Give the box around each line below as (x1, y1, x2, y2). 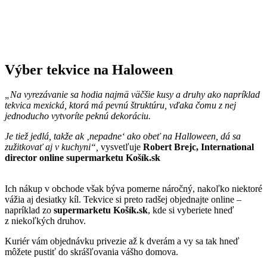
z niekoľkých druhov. (5, 216, 86, 226)
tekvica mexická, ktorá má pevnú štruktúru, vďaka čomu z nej (5, 100, 236, 111)
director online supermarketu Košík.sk (5, 153, 160, 163)
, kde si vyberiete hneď (148, 205, 234, 216)
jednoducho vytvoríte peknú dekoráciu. (5, 111, 151, 122)
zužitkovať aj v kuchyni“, (5, 142, 101, 153)
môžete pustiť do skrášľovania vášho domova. (5, 247, 178, 257)
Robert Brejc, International (141, 142, 254, 153)
